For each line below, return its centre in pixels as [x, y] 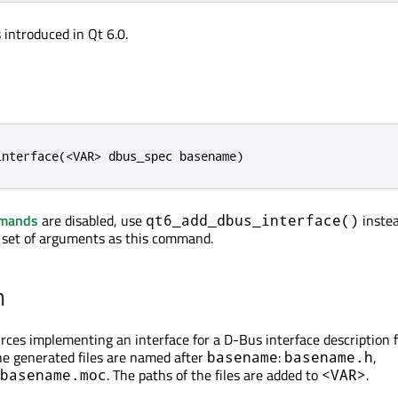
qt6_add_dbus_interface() [252, 220]
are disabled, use [92, 220]
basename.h [329, 357]
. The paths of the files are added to [214, 375]
